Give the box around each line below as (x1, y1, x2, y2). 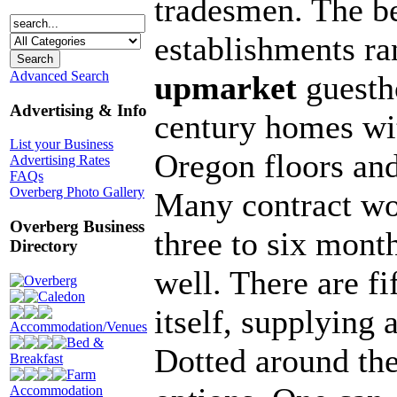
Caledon (38, 288, 85, 304)
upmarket (154, 69, 297, 106)
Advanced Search (10, 67, 109, 83)
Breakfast (10, 350, 63, 366)
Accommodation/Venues (10, 318, 147, 334)
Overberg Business (10, 217, 144, 237)
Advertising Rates (10, 152, 110, 168)
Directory (10, 237, 78, 256)
